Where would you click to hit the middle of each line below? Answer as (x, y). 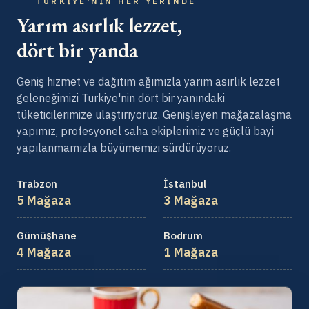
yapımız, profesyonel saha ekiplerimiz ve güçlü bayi (145, 131)
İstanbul (185, 183)
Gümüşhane (47, 236)
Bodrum (183, 236)
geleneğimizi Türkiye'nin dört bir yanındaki (121, 98)
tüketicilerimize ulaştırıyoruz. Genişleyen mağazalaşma (154, 114)
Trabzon (37, 183)
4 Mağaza (44, 252)
